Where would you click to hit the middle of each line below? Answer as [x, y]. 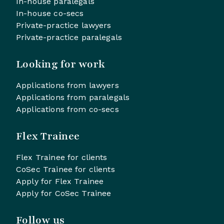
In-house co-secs [50, 13]
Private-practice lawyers [64, 25]
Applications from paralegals [73, 97]
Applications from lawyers [67, 85]
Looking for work [60, 64]
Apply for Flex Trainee [60, 181]
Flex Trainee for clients [62, 157]
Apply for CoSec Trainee [64, 193]
